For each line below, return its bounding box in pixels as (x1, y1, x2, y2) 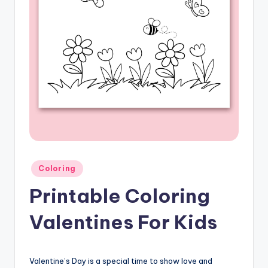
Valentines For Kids (29, 209, 217, 234)
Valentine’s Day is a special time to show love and (29, 255, 212, 266)
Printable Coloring (29, 183, 210, 208)
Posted (29, 161, 54, 170)
